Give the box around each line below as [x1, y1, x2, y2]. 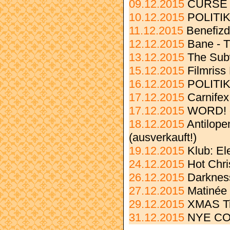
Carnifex [187, 91, 229, 104]
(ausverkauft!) [129, 131, 197, 144]
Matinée [187, 185, 227, 198]
